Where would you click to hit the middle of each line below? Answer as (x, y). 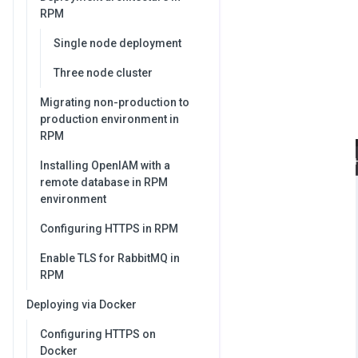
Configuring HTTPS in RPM (109, 229)
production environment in (109, 119)
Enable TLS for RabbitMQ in (110, 258)
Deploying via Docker (82, 304)
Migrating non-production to (115, 102)
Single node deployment (117, 43)
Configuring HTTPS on (98, 334)
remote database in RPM (104, 182)
